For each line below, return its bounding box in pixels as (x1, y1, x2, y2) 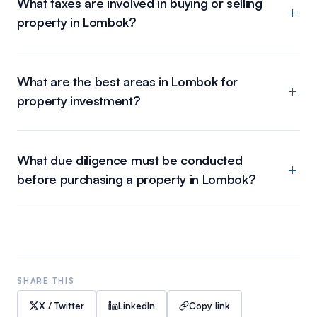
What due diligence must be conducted (17, 151, 243, 168)
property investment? (17, 92, 141, 108)
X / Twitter (39, 299, 84, 311)
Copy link (189, 299, 230, 311)
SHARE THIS (17, 275, 75, 286)
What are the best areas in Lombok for (17, 73, 238, 89)
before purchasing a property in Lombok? (17, 171, 256, 187)
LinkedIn (118, 299, 155, 311)
